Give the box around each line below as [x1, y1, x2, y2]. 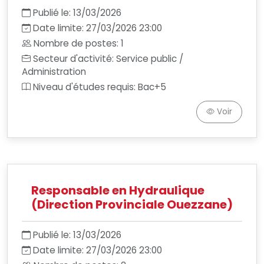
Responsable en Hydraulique [31, 182, 204, 199]
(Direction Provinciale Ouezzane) [31, 196, 233, 213]
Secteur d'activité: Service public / [33, 52, 183, 65]
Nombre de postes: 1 [34, 37, 124, 49]
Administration [22, 65, 86, 78]
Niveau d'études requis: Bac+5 [33, 81, 166, 93]
